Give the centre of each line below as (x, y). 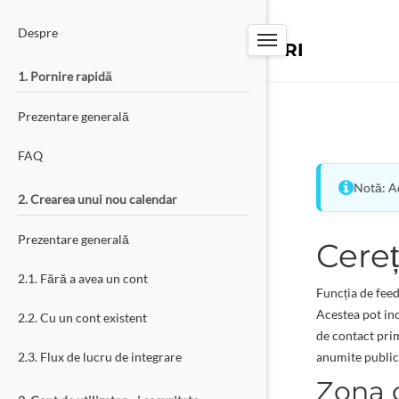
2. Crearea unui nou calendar (98, 199)
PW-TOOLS (142, 32)
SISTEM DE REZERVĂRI (197, 50)
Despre (38, 33)
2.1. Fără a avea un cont (83, 278)
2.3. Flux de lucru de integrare (100, 357)
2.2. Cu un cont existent (82, 318)
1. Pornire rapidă (65, 76)
